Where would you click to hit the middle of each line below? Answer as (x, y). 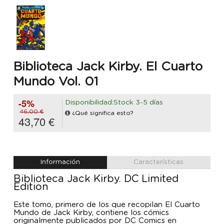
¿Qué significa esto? (103, 113)
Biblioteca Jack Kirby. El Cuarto (108, 66)
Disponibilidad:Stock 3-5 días (114, 103)
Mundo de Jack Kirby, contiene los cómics (91, 213)
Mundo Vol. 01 (56, 81)
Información (60, 162)
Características (159, 162)
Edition (31, 187)
